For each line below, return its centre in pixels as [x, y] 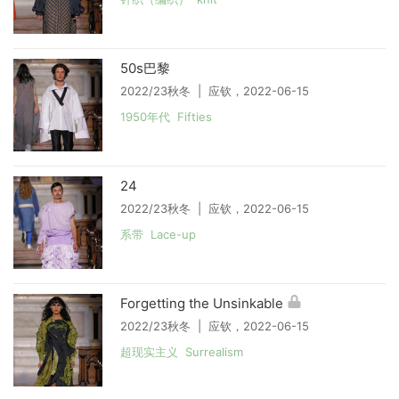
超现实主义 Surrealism [182, 351]
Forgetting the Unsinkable [202, 303]
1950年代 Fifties [166, 116]
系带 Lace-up [158, 234]
